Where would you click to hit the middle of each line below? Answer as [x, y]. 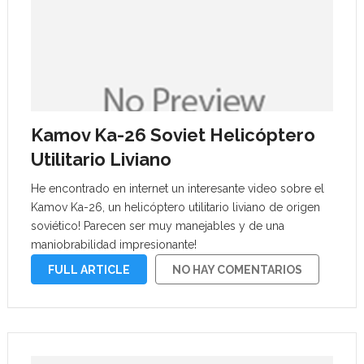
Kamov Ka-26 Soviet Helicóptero [173, 135]
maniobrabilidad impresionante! [113, 245]
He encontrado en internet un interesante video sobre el [177, 188]
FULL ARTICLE [89, 270]
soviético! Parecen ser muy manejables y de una [157, 226]
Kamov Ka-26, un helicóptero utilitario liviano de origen [175, 207]
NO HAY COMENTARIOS [237, 270]
